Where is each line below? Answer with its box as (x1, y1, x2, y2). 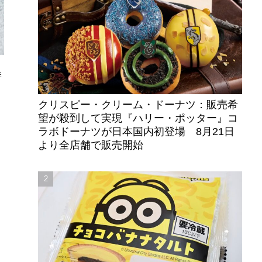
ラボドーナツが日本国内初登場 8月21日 (38, 125, 235, 137)
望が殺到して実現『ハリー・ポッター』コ (38, 112, 239, 124)
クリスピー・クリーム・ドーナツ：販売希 (38, 98, 239, 111)
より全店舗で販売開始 (38, 139, 144, 151)
